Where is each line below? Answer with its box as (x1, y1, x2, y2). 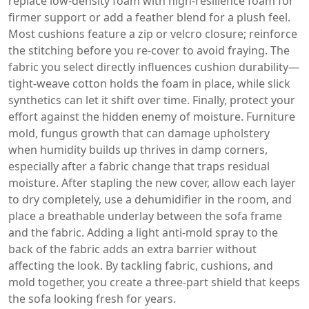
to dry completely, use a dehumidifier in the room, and (8, 192, 292, 207)
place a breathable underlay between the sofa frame (8, 208, 282, 223)
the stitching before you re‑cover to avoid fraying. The (8, 43, 290, 58)
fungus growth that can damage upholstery (41, 126, 270, 141)
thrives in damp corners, (137, 142, 268, 157)
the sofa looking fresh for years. (8, 291, 176, 306)
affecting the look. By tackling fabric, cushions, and (8, 258, 273, 273)
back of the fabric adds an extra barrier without (8, 241, 257, 257)
